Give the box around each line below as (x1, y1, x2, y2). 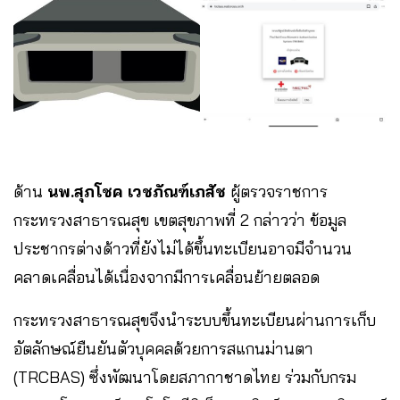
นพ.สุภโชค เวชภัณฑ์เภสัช (43, 181, 226, 203)
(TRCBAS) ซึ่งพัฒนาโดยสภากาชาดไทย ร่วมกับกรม (13, 367, 356, 388)
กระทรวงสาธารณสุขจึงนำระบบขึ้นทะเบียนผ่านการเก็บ (13, 310, 376, 331)
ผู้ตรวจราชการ (226, 181, 328, 203)
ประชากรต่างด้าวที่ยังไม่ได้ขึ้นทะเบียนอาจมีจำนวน (13, 238, 352, 260)
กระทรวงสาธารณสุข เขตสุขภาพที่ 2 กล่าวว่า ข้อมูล (13, 210, 346, 231)
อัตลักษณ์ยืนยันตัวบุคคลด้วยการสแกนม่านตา (13, 338, 313, 360)
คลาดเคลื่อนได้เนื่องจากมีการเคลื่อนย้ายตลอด (13, 267, 324, 288)
